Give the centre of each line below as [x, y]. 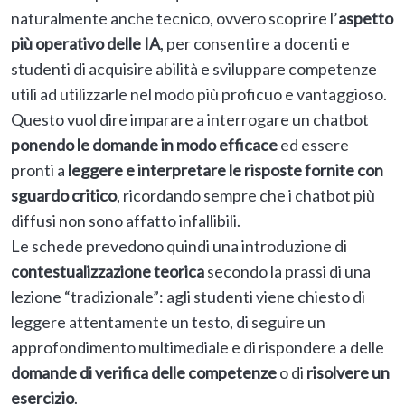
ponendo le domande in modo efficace [146, 145]
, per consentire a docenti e [255, 44]
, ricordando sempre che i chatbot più [246, 196]
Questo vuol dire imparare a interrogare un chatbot [190, 120]
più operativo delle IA [85, 44]
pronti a [39, 170]
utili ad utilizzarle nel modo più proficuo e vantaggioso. [199, 94]
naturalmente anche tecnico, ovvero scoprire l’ [174, 19]
